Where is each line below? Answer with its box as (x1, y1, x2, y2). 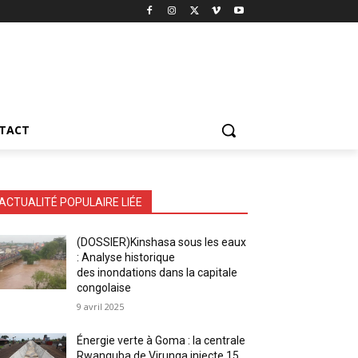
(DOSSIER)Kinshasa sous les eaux (77, 235, 247, 249)
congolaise (77, 280, 132, 294)
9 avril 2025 (77, 300, 125, 312)
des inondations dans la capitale (77, 265, 238, 279)
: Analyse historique (77, 250, 176, 264)
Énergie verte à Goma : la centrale (77, 333, 246, 347)
